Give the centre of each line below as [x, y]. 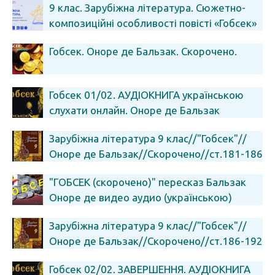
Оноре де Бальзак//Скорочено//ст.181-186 [156, 154]
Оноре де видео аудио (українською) [141, 197]
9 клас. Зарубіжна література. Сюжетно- [147, 8]
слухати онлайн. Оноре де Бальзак [134, 110]
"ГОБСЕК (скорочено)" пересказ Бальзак [148, 182]
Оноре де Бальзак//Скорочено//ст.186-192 [156, 241]
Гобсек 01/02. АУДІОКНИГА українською [146, 95]
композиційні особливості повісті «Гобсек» [153, 23]
